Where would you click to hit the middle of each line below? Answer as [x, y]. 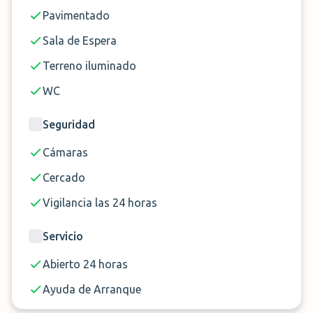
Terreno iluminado [89, 66]
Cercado [64, 177]
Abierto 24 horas [85, 264]
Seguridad [69, 124]
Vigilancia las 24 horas [100, 203]
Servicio [63, 236]
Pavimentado [76, 15]
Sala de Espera [80, 41]
